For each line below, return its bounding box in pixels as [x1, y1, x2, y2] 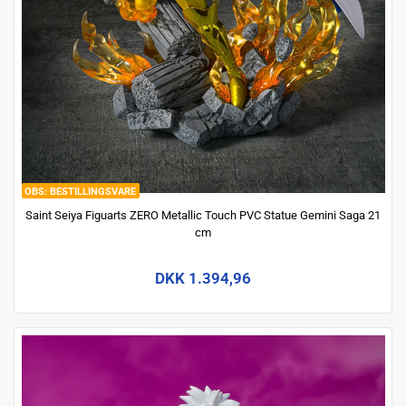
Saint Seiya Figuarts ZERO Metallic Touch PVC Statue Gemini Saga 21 [25, 208, 381, 223]
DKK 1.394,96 [155, 269, 251, 288]
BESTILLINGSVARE [50, 185, 136, 198]
